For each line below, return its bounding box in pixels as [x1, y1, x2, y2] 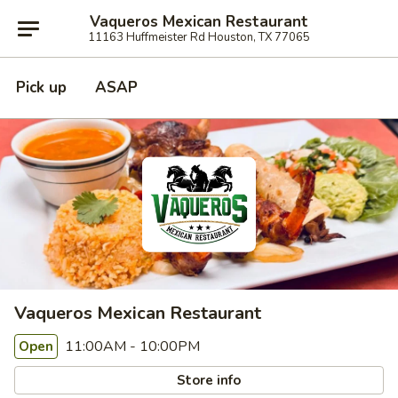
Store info [173, 370, 242, 389]
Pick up [16, 77, 67, 98]
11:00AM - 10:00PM [61, 337, 200, 356]
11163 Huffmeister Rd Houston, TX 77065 [88, 28, 310, 45]
